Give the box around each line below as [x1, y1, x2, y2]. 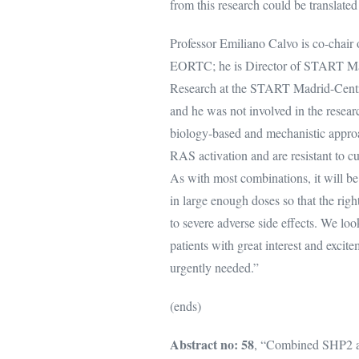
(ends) [170, 297, 201, 314]
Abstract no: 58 [170, 335, 254, 353]
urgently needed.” [170, 259, 259, 276]
